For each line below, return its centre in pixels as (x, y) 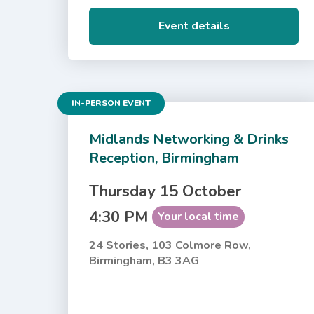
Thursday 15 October (165, 191)
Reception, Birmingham (164, 158)
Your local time (199, 216)
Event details (194, 26)
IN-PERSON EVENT (111, 103)
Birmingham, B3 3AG (144, 260)
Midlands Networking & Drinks (189, 139)
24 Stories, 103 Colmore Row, (170, 245)
